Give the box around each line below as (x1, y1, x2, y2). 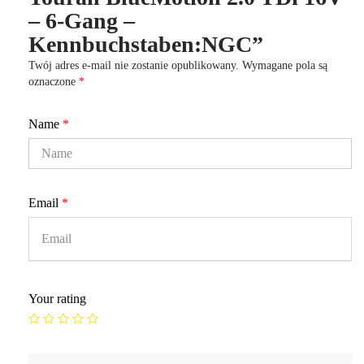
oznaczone (28, 75, 79, 88)
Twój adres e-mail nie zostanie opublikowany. (28, 58, 239, 71)
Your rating (28, 291, 86, 305)
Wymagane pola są (242, 58, 327, 71)
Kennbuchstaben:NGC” (28, 31, 263, 57)
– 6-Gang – (28, 7, 135, 33)
